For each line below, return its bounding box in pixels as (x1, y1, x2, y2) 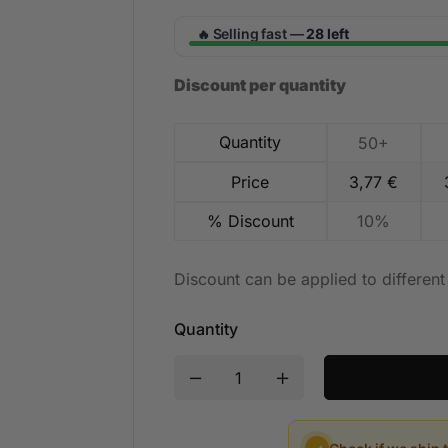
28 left (306, 25, 349, 42)
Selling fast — (209, 25, 307, 42)
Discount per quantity (173, 75, 346, 95)
